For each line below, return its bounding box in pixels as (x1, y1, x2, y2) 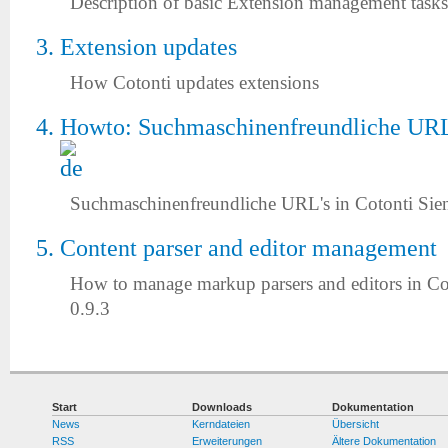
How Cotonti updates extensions (70, 72, 319, 93)
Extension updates (60, 34, 237, 60)
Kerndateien (192, 417, 251, 430)
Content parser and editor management (60, 235, 437, 261)
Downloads (192, 400, 253, 413)
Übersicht (332, 417, 380, 430)
